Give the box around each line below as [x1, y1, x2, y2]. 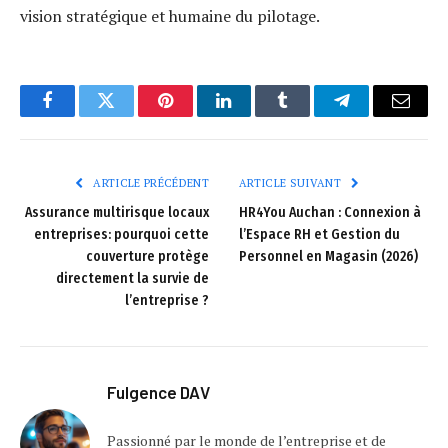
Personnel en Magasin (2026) [239, 248, 418, 266]
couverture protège [86, 248, 209, 266]
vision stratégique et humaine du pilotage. [20, 5, 320, 28]
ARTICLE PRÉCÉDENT [90, 176, 209, 191]
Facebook [45, 106, 116, 125]
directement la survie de [56, 270, 209, 288]
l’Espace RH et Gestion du [239, 226, 400, 244]
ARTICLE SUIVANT [239, 176, 345, 191]
